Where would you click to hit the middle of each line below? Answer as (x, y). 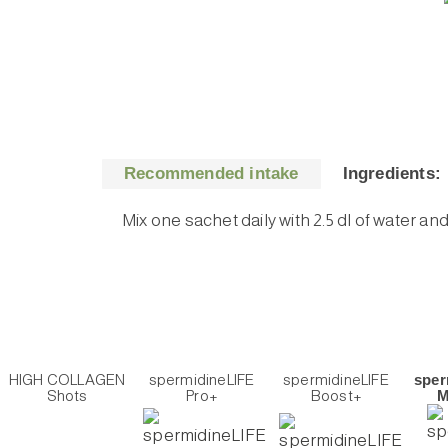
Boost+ (336, 395)
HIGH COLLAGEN (67, 379)
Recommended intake (211, 173)
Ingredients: (391, 173)
